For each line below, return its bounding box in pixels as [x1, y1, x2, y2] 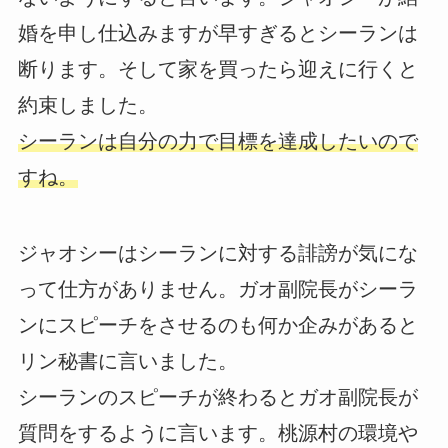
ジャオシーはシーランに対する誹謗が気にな [17, 241, 418, 264]
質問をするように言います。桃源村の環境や [17, 421, 418, 444]
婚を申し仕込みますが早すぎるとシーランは [17, 21, 418, 44]
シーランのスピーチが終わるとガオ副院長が [17, 385, 418, 408]
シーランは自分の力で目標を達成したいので [17, 129, 418, 152]
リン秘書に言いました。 [17, 349, 238, 372]
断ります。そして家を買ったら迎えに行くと [17, 57, 418, 80]
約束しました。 [17, 93, 158, 116]
